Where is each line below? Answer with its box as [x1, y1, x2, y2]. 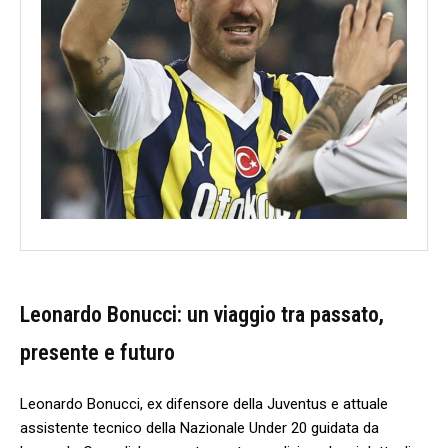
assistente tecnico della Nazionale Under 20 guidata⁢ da [20, 418, 379, 437]
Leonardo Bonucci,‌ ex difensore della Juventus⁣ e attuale [20, 394, 388, 413]
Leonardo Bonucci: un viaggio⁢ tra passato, [20, 301, 384, 327]
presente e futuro [20, 339, 175, 365]
